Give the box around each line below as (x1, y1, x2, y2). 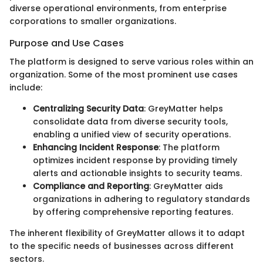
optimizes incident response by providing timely (33, 154, 237, 167)
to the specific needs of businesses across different (9, 240, 234, 252)
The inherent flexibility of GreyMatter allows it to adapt (9, 227, 245, 240)
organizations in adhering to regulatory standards (33, 193, 250, 205)
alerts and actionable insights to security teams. (33, 167, 242, 180)
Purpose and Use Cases (9, 36, 124, 50)
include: (9, 82, 42, 94)
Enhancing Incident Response (33, 141, 159, 154)
